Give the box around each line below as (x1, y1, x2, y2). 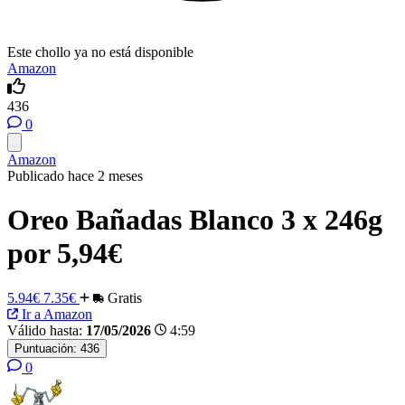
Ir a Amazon (18, 306, 92, 322)
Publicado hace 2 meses (7, 168, 143, 184)
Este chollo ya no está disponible (7, 44, 193, 60)
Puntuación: (14, 341, 77, 355)
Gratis (104, 289, 142, 306)
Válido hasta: (7, 322, 82, 338)
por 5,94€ (7, 237, 122, 270)
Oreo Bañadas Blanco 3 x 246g (7, 203, 382, 237)
